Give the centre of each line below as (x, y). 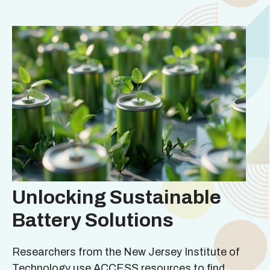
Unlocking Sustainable (117, 198)
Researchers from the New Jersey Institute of (126, 252)
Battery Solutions (93, 221)
